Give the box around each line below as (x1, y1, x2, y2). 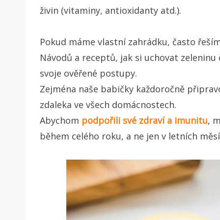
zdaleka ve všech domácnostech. (40, 98, 176, 110)
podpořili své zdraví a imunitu (82, 114, 208, 126)
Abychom (40, 114, 82, 126)
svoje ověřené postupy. (40, 67, 137, 79)
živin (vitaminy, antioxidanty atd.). (40, 4, 181, 16)
